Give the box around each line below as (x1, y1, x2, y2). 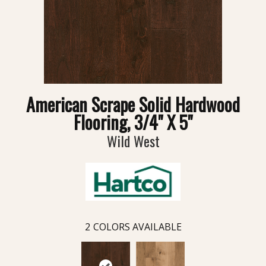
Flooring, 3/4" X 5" (74, 109, 192, 136)
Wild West (106, 130, 160, 152)
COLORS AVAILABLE (93, 220, 182, 233)
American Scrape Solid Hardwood (26, 91, 240, 118)
